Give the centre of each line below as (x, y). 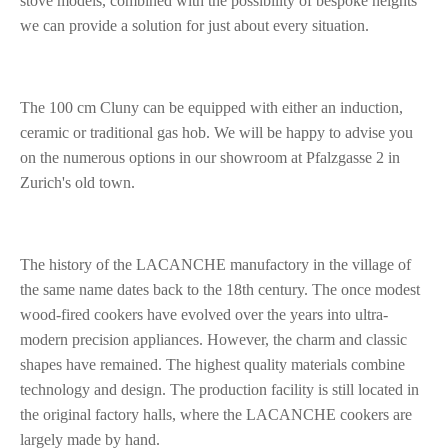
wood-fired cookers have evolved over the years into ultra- (204, 314)
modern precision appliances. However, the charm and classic (213, 339)
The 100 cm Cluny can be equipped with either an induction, (211, 107)
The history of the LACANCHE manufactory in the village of (215, 264)
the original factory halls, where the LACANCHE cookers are (216, 414)
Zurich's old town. (77, 182)
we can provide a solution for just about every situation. (194, 25)
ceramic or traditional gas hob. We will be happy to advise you (216, 132)
